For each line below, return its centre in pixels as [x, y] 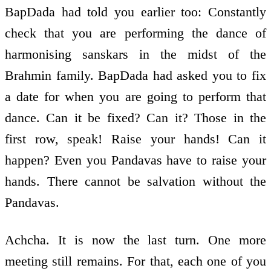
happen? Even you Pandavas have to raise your [135, 160]
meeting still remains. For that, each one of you [135, 261]
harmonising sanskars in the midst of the [135, 54]
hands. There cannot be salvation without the [135, 181]
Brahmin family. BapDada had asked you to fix [135, 75]
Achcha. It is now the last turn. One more [135, 240]
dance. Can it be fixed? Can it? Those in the [135, 117]
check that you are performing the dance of [135, 33]
